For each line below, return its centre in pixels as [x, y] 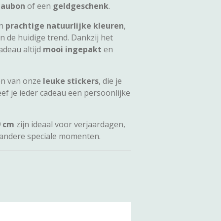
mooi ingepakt [72, 49]
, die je [110, 81]
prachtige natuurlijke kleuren [65, 26]
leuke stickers [71, 81]
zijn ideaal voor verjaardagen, [70, 124]
